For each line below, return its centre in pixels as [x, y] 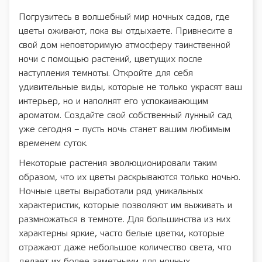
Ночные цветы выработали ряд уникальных [111, 191]
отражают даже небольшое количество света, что [125, 247]
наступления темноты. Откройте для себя [106, 73]
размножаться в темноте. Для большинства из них [125, 219]
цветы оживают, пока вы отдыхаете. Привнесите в [126, 31]
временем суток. [53, 143]
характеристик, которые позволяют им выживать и [125, 205]
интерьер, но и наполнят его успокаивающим [113, 101]
